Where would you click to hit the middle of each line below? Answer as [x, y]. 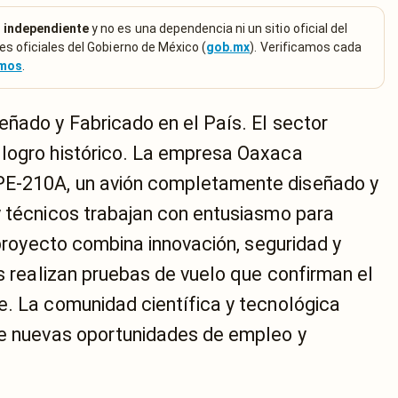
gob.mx [228, 47]
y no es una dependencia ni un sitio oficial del [219, 28]
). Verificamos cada [306, 47]
